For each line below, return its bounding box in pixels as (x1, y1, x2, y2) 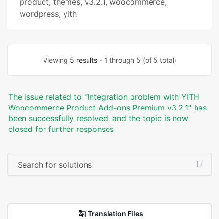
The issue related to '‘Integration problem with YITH (8, 92, 199, 102)
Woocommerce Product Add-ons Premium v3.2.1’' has (8, 103, 207, 112)
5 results (69, 56, 97, 64)
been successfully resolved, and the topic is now (8, 113, 188, 123)
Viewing (43, 56, 70, 64)
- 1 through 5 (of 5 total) (97, 56, 176, 64)
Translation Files (88, 209, 143, 218)
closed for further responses (8, 124, 114, 134)
